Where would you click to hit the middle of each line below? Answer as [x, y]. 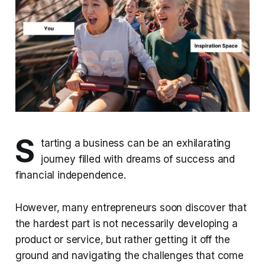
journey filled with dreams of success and [138, 159]
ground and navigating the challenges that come [129, 256]
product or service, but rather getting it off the [122, 240]
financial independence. [70, 175]
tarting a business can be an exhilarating [136, 143]
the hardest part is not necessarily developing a [126, 224]
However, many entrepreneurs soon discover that [131, 208]
